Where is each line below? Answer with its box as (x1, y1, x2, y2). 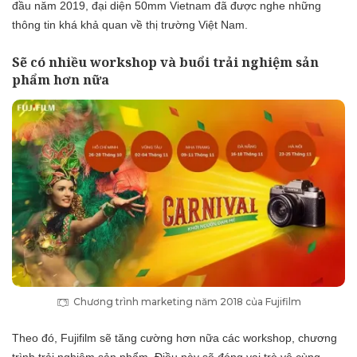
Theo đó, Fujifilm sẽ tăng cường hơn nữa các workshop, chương (12, 331, 337, 345)
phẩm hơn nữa (12, 70, 109, 88)
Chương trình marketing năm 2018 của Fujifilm (73, 296, 301, 308)
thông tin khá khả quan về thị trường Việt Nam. (12, 18, 248, 31)
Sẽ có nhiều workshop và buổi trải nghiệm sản (12, 53, 319, 71)
